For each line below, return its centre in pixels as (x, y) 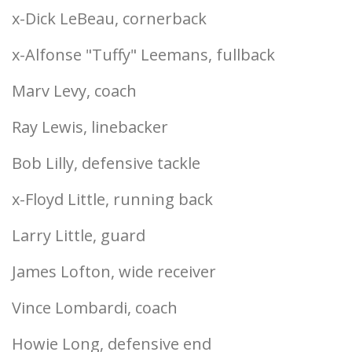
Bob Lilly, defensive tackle (106, 163)
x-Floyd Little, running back (112, 199)
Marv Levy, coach (74, 91)
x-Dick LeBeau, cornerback (109, 18)
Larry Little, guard (79, 235)
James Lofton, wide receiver (114, 271)
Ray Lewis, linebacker (90, 127)
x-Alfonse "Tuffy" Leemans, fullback (143, 55)
